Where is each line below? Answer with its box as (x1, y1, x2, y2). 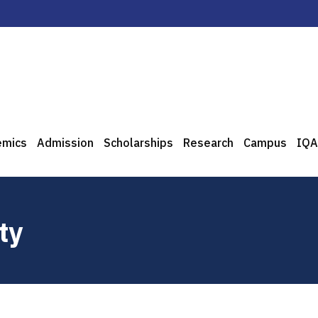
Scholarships (104, 136, 173, 150)
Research (183, 136, 234, 150)
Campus (243, 136, 287, 150)
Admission (37, 136, 94, 150)
